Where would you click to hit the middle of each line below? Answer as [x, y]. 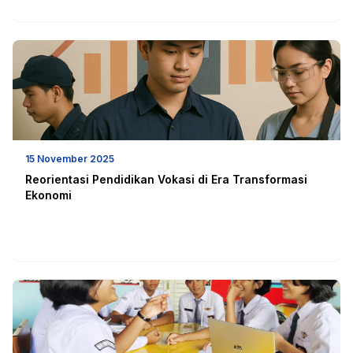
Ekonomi [48, 195]
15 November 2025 [70, 158]
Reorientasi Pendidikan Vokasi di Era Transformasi [166, 179]
